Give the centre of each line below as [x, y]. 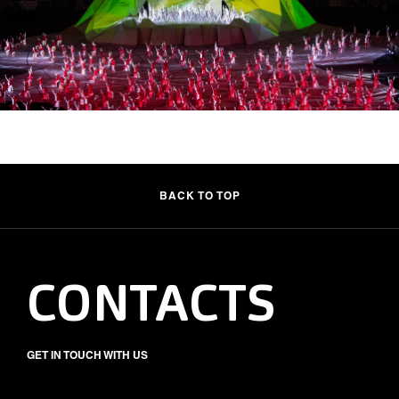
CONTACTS [151, 307]
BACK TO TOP [199, 195]
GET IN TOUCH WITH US [87, 354]
